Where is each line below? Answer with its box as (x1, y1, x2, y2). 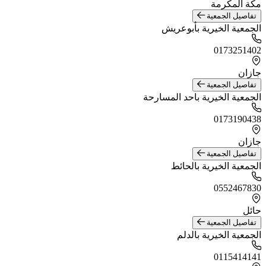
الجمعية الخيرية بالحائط (171, 161, 261, 171)
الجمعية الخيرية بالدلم (177, 230, 261, 240)
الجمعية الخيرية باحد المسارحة (143, 92, 261, 102)
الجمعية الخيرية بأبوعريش (161, 23, 261, 33)
